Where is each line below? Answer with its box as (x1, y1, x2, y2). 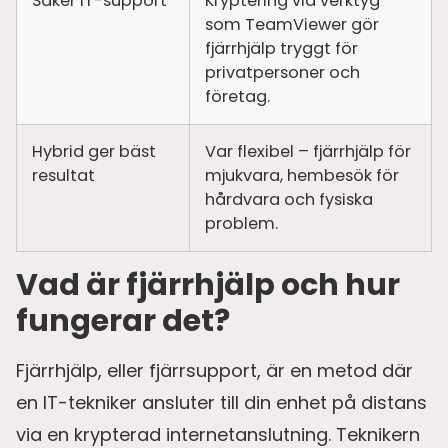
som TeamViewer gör (205, 13, 379, 37)
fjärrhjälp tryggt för (205, 37, 358, 61)
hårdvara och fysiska (205, 188, 373, 212)
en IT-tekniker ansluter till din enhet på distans (16, 390, 427, 416)
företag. (205, 85, 270, 109)
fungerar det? (16, 300, 230, 343)
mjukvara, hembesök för (205, 164, 399, 188)
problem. (205, 212, 278, 236)
